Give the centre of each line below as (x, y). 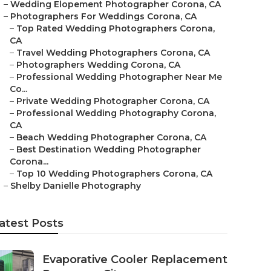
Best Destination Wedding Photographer (109, 149)
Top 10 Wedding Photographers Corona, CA (114, 174)
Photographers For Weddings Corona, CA (103, 16)
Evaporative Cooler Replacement (135, 260)
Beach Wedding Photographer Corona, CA (111, 137)
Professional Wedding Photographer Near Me (119, 77)
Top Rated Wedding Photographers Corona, (116, 28)
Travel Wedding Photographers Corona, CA (113, 53)
